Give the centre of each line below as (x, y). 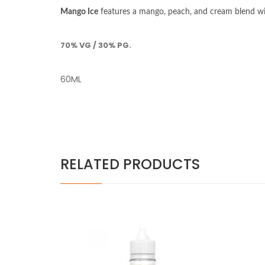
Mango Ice (79, 12)
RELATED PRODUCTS (130, 164)
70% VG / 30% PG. (96, 45)
